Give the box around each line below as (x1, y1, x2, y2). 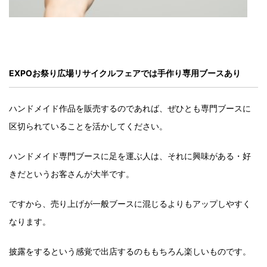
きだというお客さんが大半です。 (9, 169, 134, 179)
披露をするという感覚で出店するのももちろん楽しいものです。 (9, 246, 251, 257)
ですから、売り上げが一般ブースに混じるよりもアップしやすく (9, 198, 251, 209)
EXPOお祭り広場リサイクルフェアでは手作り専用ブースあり (9, 68, 241, 79)
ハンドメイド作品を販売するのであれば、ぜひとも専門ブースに (9, 103, 251, 114)
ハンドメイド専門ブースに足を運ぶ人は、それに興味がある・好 (9, 151, 251, 162)
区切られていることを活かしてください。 (9, 121, 167, 132)
